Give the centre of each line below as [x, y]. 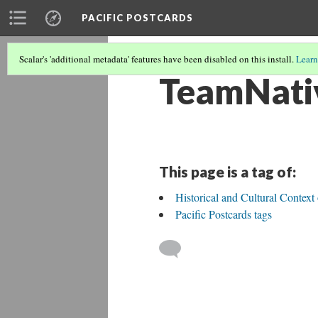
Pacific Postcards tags [224, 214]
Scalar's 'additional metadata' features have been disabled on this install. [158, 59]
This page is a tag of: [227, 171]
